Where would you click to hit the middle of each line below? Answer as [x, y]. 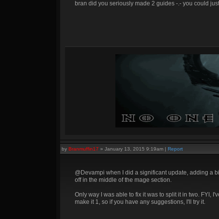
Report [175, 149]
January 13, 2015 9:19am [134, 149]
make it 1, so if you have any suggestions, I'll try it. [140, 202]
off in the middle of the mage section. [123, 180]
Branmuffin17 [84, 149]
